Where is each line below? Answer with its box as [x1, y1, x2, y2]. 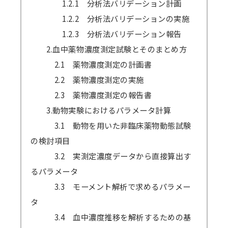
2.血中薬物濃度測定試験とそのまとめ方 [31, 43, 187, 54]
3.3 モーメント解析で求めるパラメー [31, 180, 191, 192]
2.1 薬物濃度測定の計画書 [31, 58, 152, 70]
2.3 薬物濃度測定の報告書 [31, 89, 152, 100]
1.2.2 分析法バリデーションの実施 [31, 12, 190, 24]
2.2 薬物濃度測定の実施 [31, 73, 144, 85]
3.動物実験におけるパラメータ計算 [31, 104, 172, 116]
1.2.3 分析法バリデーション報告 [31, 27, 182, 39]
